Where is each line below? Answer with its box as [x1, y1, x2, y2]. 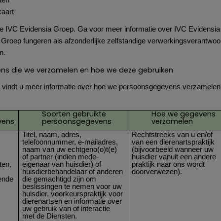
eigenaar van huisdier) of [22, 160, 102, 168]
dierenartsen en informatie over [22, 197, 122, 205]
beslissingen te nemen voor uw [22, 182, 122, 190]
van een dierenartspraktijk [132, 138, 215, 146]
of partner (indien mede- [22, 152, 99, 161]
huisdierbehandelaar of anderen [22, 167, 123, 176]
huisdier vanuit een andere [132, 152, 217, 161]
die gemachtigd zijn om [22, 175, 97, 183]
